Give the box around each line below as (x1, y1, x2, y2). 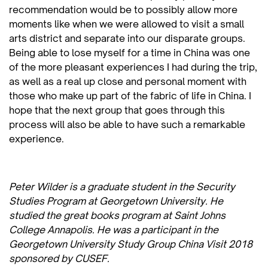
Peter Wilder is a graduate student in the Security (9, 180, 235, 193)
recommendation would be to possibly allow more (9, 3, 237, 16)
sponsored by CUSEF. (9, 252, 109, 264)
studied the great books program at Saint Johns (9, 209, 226, 221)
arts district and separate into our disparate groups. (9, 32, 245, 44)
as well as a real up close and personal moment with (9, 75, 246, 87)
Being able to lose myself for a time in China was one (9, 46, 250, 59)
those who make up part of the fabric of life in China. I (9, 89, 251, 102)
